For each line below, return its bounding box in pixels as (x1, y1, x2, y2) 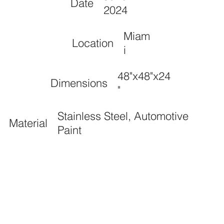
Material (8, 116, 47, 130)
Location (71, 36, 113, 50)
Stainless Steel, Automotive (57, 109, 188, 123)
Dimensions (50, 76, 107, 90)
